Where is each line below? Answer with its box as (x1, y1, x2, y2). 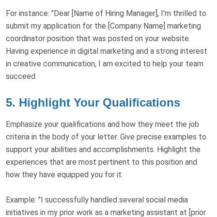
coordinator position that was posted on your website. (6, 33, 190, 43)
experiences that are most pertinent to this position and (6, 157, 197, 167)
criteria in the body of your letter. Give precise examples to (6, 132, 206, 141)
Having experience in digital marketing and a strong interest (6, 46, 207, 56)
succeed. (6, 71, 37, 81)
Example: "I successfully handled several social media (6, 195, 188, 204)
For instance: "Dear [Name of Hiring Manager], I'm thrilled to (6, 8, 206, 18)
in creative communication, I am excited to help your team (6, 59, 203, 68)
